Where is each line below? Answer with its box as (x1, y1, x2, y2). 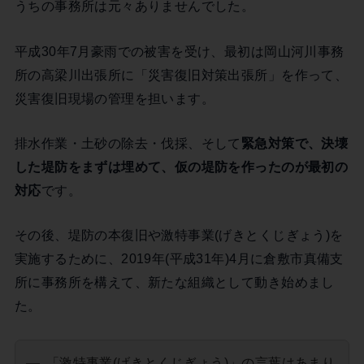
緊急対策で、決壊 (240, 136, 349, 151)
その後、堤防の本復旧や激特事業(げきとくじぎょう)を (14, 227, 344, 243)
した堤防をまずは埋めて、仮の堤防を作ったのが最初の (14, 159, 349, 175)
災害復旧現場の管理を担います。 (14, 90, 215, 106)
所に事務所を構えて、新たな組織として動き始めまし (14, 275, 335, 290)
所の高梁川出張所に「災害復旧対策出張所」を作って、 (14, 67, 349, 82)
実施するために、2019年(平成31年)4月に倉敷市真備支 (14, 251, 344, 266)
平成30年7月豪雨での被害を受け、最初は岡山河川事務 (14, 43, 344, 58)
